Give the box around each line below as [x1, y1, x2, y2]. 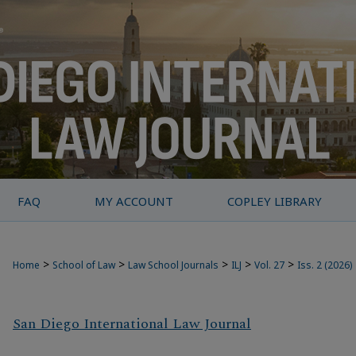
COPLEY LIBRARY [227, 193, 323, 209]
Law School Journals [128, 258, 219, 272]
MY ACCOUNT [95, 193, 174, 209]
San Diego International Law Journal [13, 313, 251, 335]
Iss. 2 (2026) [297, 258, 352, 272]
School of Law [52, 258, 115, 272]
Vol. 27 [254, 258, 284, 272]
